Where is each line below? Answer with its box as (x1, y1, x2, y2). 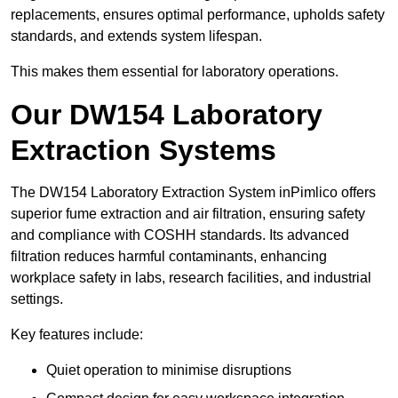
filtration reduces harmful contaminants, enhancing (11, 249, 327, 265)
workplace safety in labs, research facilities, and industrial (11, 270, 371, 286)
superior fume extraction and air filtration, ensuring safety (11, 206, 365, 222)
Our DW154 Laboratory (11, 99, 322, 131)
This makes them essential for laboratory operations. (11, 64, 338, 80)
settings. (11, 291, 63, 307)
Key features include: (11, 327, 143, 343)
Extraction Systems (11, 134, 276, 167)
